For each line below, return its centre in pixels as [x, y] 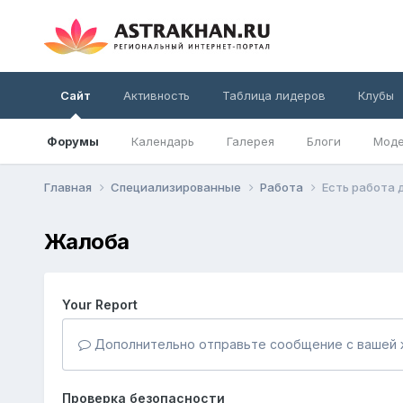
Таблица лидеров [273, 95]
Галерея [250, 141]
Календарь [162, 141]
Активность [156, 95]
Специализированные [177, 187]
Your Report [99, 304]
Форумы [72, 141]
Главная [69, 187]
